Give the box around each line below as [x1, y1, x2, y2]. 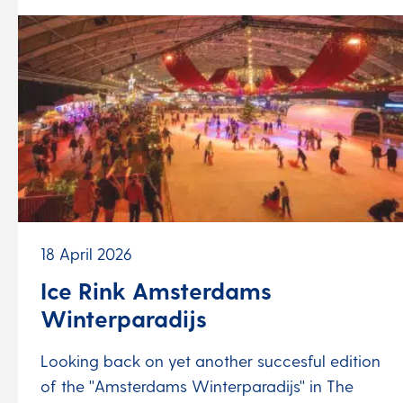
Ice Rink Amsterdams [40, 276, 272, 305]
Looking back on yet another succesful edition [40, 350, 381, 370]
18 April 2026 [40, 244, 132, 264]
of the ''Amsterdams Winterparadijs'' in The [40, 375, 354, 395]
